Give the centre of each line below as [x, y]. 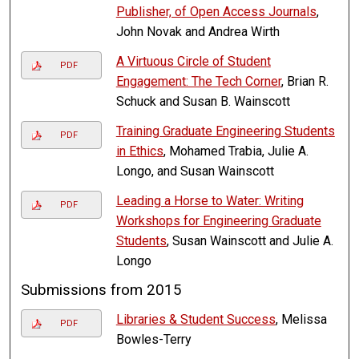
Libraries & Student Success [196, 320]
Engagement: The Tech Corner [198, 82]
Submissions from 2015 [102, 290]
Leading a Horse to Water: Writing [210, 201]
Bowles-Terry [153, 340]
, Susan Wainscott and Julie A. [250, 241]
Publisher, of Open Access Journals [216, 12]
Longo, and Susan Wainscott [195, 171]
